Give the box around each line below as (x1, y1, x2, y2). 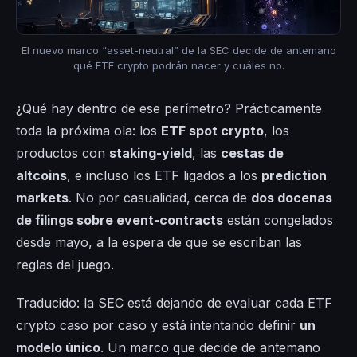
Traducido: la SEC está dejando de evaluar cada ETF (16, 295, 332, 312)
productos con (16, 145, 109, 162)
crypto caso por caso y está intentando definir (16, 317, 300, 334)
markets (16, 190, 69, 206)
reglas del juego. (16, 257, 114, 273)
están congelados (223, 212, 333, 229)
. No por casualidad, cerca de (69, 190, 251, 206)
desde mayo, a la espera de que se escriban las (16, 234, 302, 251)
